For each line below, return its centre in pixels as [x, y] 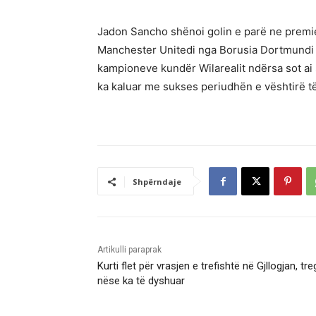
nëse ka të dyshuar [141, 281]
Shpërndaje [157, 182]
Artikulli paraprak [129, 250]
